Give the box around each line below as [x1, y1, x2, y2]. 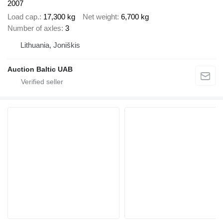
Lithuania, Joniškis [20, 40, 80, 49]
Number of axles [7, 23, 61, 32]
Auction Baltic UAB [7, 65, 73, 73]
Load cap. [7, 12, 39, 21]
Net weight [83, 12, 117, 21]
